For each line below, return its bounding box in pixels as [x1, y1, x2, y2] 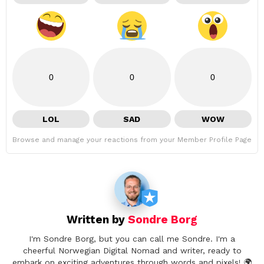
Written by [67, 213, 128, 227]
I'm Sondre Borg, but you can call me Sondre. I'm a [29, 233, 235, 243]
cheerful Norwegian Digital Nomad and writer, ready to [22, 245, 242, 255]
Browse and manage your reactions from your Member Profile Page [12, 136, 252, 144]
